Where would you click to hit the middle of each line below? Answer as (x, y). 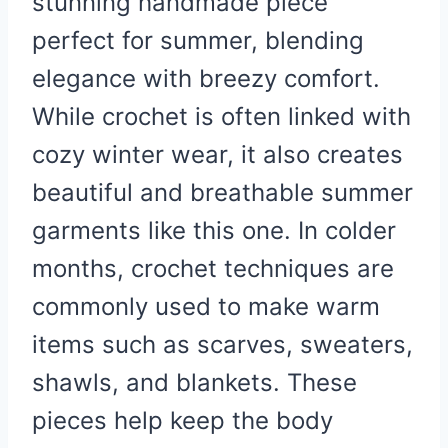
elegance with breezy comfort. (206, 78)
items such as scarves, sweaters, (222, 344)
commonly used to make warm (206, 306)
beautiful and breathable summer (222, 192)
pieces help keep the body (182, 420)
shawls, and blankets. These (194, 382)
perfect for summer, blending (198, 40)
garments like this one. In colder (214, 230)
